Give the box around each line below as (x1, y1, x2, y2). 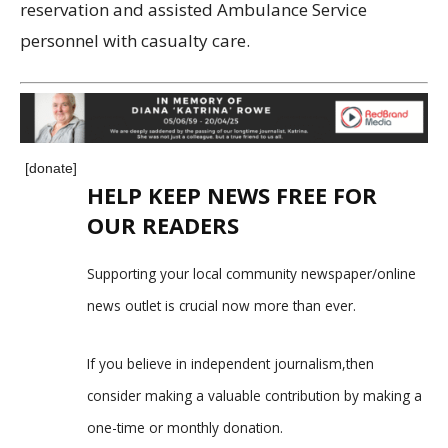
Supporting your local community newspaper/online (87, 263, 416, 283)
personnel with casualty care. (20, 29, 250, 53)
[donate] (25, 159, 77, 176)
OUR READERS (87, 209, 239, 240)
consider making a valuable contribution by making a (87, 385, 422, 405)
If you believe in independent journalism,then (87, 353, 374, 373)
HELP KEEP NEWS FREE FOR (87, 179, 377, 210)
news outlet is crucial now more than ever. (87, 295, 356, 315)
